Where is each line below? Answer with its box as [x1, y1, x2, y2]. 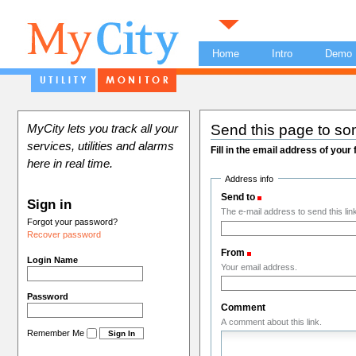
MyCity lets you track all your [27, 122, 179, 136]
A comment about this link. [220, 317, 322, 327]
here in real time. [27, 157, 114, 171]
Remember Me [27, 327, 85, 338]
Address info [225, 173, 274, 184]
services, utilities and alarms [27, 139, 175, 153]
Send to [220, 192, 255, 203]
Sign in [27, 197, 72, 213]
